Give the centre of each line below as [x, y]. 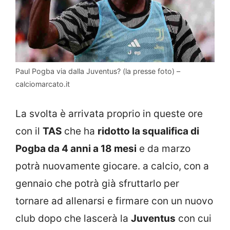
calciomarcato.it [43, 84]
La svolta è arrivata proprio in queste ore [109, 113]
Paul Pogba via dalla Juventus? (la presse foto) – [98, 71]
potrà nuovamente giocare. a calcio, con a [112, 166]
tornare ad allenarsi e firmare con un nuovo [114, 201]
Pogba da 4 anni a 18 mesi [76, 148]
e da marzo [164, 148]
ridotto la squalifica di [148, 131]
